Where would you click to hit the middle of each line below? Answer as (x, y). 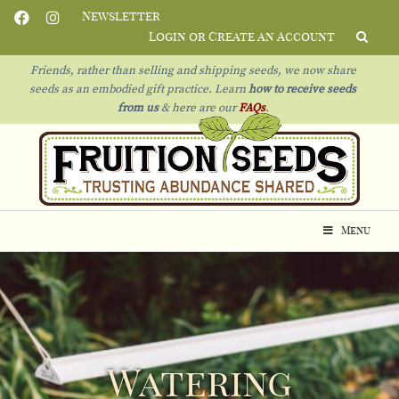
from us (138, 108)
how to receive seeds (301, 90)
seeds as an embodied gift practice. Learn (138, 90)
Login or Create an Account (242, 37)
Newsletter (121, 17)
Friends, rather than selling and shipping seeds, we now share (193, 71)
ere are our (208, 108)
